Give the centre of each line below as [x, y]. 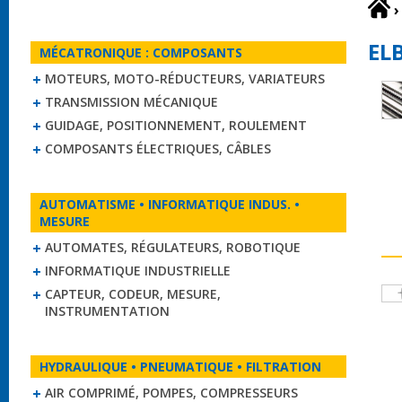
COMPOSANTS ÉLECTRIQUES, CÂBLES [158, 149]
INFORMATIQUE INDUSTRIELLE [138, 271]
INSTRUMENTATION [107, 311]
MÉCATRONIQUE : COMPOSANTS [141, 52]
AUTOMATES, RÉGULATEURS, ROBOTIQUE [173, 247]
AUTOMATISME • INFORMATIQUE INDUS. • [170, 204]
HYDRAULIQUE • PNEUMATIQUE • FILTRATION [180, 367]
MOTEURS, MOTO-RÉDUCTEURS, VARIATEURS [185, 79]
